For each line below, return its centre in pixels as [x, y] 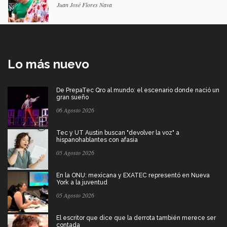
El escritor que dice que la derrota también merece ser [136, 218]
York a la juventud [82, 183]
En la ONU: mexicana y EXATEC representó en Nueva [133, 176]
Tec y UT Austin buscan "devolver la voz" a [118, 133]
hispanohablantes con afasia [97, 140]
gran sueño [72, 98]
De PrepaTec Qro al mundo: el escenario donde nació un [138, 90]
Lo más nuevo [48, 64]
